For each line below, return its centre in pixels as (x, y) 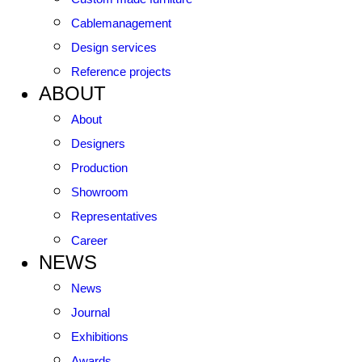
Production (99, 168)
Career (89, 240)
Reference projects (121, 72)
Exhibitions (100, 337)
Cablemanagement (121, 23)
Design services (114, 47)
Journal (90, 312)
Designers (98, 143)
